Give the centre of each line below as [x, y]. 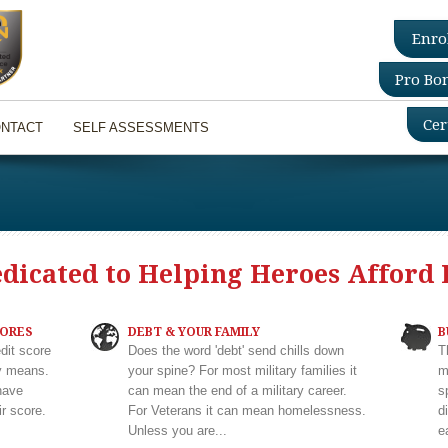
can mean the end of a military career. [238, 390]
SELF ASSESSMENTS [141, 127]
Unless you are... [178, 430]
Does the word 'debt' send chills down [236, 350]
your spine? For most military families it [243, 370]
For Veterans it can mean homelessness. [247, 410]
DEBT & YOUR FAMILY [194, 332]
